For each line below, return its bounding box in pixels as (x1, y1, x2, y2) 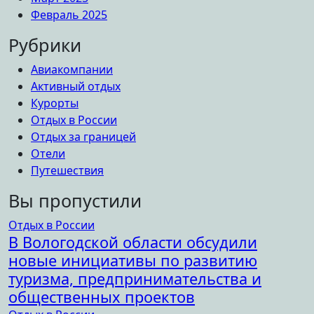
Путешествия (31, 162, 104, 178)
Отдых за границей (31, 128, 136, 144)
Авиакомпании (31, 61, 113, 77)
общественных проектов (8, 286, 195, 307)
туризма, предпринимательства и (8, 268, 261, 289)
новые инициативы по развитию (8, 250, 257, 271)
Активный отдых (31, 78, 121, 94)
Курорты (31, 95, 78, 111)
